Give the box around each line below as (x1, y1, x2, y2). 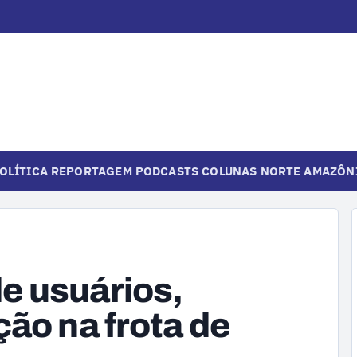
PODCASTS (135, 163, 199, 178)
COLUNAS (202, 163, 257, 178)
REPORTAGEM (50, 163, 132, 178)
